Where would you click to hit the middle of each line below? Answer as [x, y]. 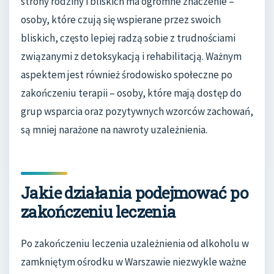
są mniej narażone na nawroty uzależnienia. [114, 129]
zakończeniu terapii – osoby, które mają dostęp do [131, 93]
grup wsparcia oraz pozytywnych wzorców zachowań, [137, 111]
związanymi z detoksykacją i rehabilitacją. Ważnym [131, 56]
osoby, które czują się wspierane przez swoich [121, 19]
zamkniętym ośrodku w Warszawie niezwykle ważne [134, 262]
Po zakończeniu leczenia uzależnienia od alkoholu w [135, 244]
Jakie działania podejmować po [134, 192]
